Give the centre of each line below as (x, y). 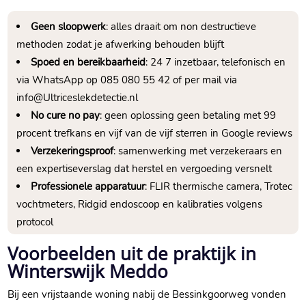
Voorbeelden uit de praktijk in (132, 254)
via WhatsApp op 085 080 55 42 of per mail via (127, 80)
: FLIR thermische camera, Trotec (219, 187)
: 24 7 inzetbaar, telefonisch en (216, 62)
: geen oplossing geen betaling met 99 (188, 116)
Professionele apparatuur (88, 187)
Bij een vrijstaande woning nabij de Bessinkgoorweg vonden (147, 295)
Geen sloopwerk (69, 27)
